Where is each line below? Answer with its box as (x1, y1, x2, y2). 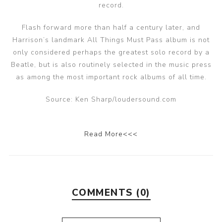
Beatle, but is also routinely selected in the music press (10, 60, 212, 69)
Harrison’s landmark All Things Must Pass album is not (12, 35, 210, 45)
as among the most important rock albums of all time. (15, 72, 207, 82)
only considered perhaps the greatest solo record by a (12, 48, 210, 57)
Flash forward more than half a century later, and (22, 23, 200, 32)
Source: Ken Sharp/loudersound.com (46, 95, 176, 104)
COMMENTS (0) (71, 186, 151, 199)
